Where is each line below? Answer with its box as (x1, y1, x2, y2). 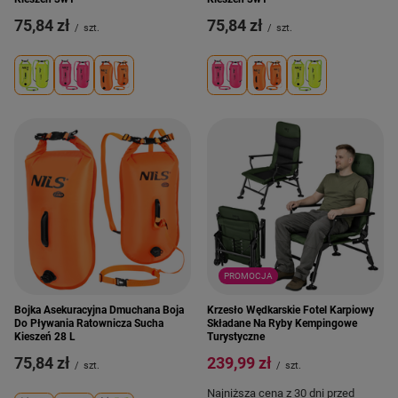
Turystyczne (207, 330, 265, 343)
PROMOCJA (223, 270, 273, 281)
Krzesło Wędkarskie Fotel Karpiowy (207, 304, 374, 316)
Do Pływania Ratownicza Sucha (14, 317, 163, 330)
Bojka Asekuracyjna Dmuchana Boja (14, 304, 184, 316)
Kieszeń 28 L (14, 330, 76, 343)
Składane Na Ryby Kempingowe (207, 317, 357, 330)
